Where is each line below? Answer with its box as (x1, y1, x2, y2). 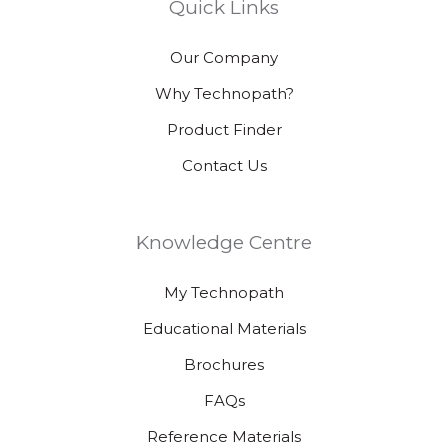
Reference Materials (147, 426, 301, 446)
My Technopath (164, 282, 284, 302)
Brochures (184, 354, 264, 374)
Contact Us (181, 155, 267, 175)
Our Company (170, 47, 278, 67)
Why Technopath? (154, 83, 294, 103)
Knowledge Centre (136, 230, 312, 254)
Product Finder (166, 119, 282, 139)
